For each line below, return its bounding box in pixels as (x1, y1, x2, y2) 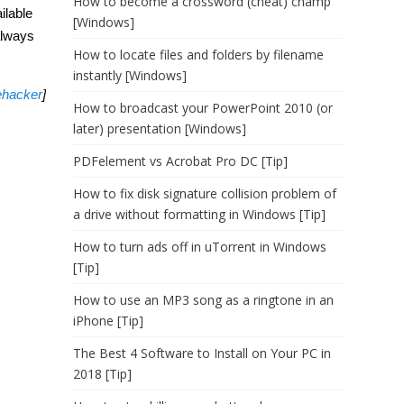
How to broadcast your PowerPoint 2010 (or (73, 99, 333, 116)
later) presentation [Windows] (73, 120, 246, 137)
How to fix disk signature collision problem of (73, 185, 336, 202)
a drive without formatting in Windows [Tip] (73, 206, 326, 223)
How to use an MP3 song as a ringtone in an (73, 291, 334, 308)
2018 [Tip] (73, 365, 132, 382)
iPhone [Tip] (73, 312, 143, 329)
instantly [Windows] (73, 67, 187, 84)
